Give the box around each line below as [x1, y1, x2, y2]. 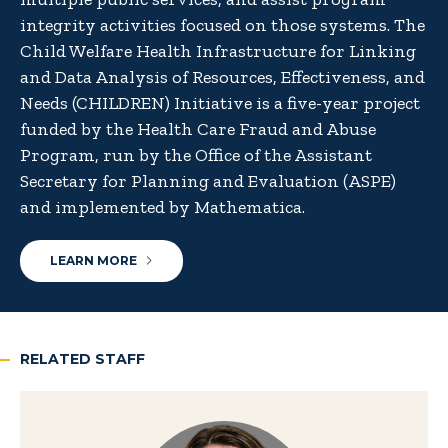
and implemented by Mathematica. [20, 196, 305, 219]
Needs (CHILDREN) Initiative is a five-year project [20, 92, 420, 115]
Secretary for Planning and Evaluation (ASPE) [20, 170, 396, 193]
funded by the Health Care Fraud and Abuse [20, 118, 376, 141]
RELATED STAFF [20, 350, 145, 369]
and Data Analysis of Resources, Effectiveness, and [20, 66, 425, 89]
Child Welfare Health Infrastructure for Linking [20, 40, 416, 63]
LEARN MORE [50, 253, 137, 269]
